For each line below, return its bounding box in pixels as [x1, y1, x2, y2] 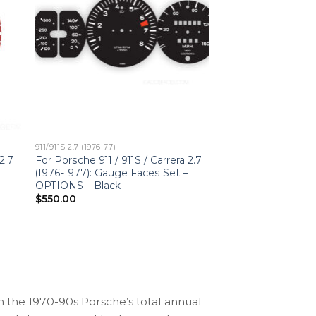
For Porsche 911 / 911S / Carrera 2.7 [35, 154, 202, 167]
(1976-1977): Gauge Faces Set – [35, 166, 188, 180]
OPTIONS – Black [35, 179, 121, 193]
